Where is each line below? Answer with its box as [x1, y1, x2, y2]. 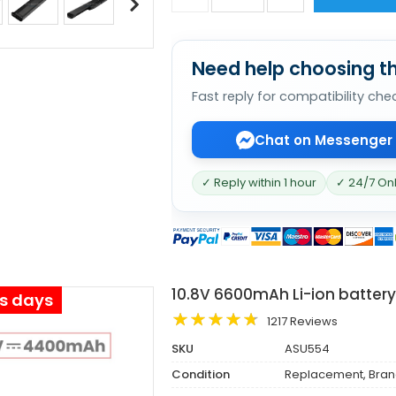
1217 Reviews [267, 312, 338, 330]
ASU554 [282, 339, 330, 357]
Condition [171, 365, 230, 383]
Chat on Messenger [255, 130, 392, 149]
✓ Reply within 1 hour [202, 174, 316, 191]
